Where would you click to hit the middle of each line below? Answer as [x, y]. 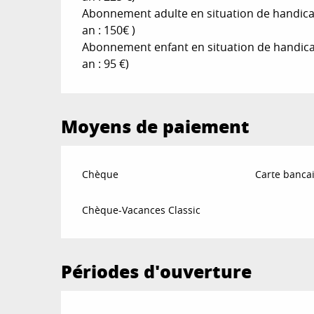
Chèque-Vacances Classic [142, 210]
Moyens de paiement [156, 126]
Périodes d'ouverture [157, 271]
